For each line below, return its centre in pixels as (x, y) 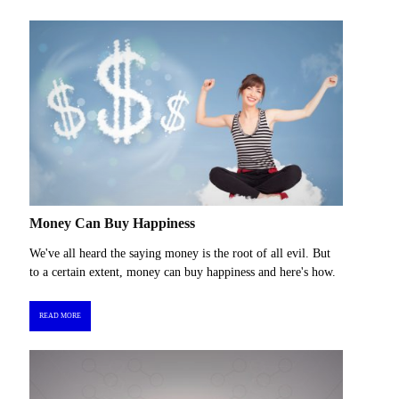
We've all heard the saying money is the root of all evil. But (180, 254)
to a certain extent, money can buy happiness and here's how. (183, 273)
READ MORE (60, 315)
